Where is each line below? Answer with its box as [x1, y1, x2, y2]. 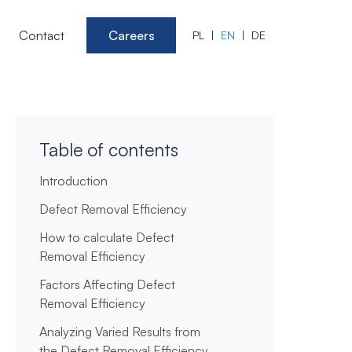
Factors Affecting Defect [38, 277, 175, 292]
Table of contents [38, 138, 178, 161]
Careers [108, 27, 155, 43]
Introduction [38, 173, 108, 189]
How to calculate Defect [38, 229, 174, 245]
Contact [18, 27, 64, 43]
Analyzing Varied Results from [38, 324, 200, 339]
